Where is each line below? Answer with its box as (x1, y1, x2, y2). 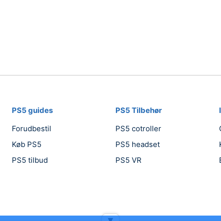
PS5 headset (115, 140, 160, 149)
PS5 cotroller (115, 124, 161, 133)
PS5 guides (12, 106, 53, 115)
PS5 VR (115, 155, 142, 165)
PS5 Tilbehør (115, 106, 162, 115)
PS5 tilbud (12, 155, 48, 165)
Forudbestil (12, 124, 51, 133)
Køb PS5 (12, 140, 41, 149)
